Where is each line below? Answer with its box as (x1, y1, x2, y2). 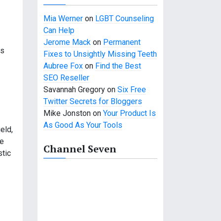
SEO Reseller (43, 73, 89, 82)
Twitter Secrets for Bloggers (43, 97, 142, 106)
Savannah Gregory (43, 85, 105, 94)
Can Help (43, 26, 74, 35)
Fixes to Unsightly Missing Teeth (43, 49, 157, 59)
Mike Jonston (43, 109, 91, 118)
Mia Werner (43, 14, 83, 23)
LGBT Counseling (95, 14, 154, 23)
